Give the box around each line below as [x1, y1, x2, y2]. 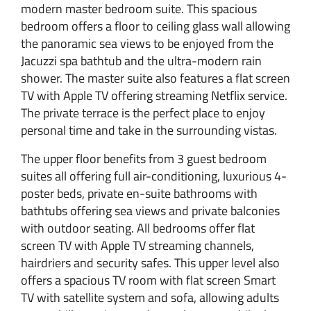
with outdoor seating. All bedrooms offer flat [21, 218, 255, 237]
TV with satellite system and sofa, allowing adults [21, 287, 279, 307]
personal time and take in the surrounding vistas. [21, 120, 277, 140]
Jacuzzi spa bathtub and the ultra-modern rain [21, 51, 262, 70]
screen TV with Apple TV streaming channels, [21, 235, 254, 255]
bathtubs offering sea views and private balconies [21, 201, 280, 220]
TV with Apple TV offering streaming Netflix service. [21, 85, 287, 105]
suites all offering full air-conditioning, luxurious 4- [21, 166, 287, 185]
